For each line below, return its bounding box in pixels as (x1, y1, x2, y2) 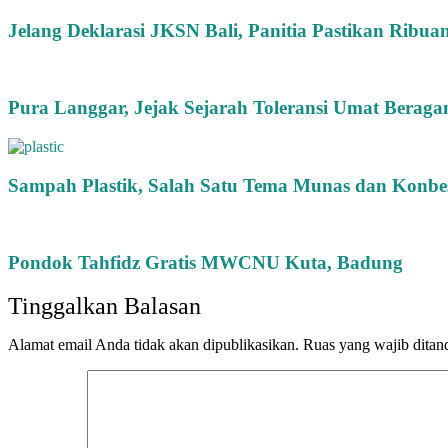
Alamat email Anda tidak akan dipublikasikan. (8, 335, 299, 353)
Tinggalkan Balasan (8, 292, 201, 319)
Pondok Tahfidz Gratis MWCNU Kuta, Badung (8, 252, 403, 273)
